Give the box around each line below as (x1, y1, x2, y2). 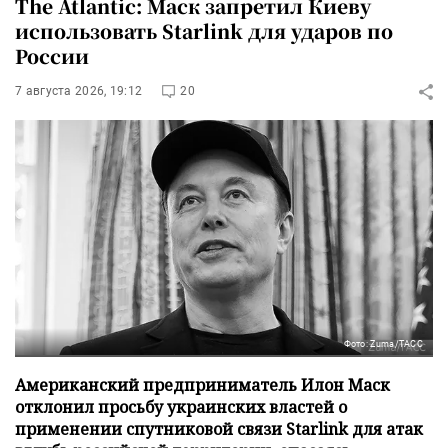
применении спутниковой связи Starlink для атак (15, 417, 423, 440)
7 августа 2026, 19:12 (15, 84, 143, 98)
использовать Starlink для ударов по (15, 17, 393, 44)
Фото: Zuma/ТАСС (343, 338, 423, 349)
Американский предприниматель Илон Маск (15, 373, 390, 396)
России (15, 42, 89, 69)
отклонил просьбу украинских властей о (15, 395, 347, 418)
